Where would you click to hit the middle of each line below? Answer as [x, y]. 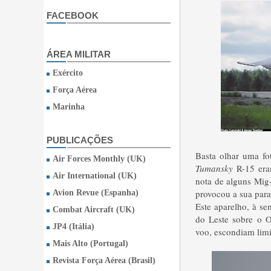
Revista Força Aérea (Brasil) [104, 260]
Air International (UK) [95, 176]
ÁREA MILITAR [79, 54]
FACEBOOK [73, 15]
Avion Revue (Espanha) [96, 193]
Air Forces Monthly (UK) [99, 159]
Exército [68, 73]
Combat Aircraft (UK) [94, 210]
